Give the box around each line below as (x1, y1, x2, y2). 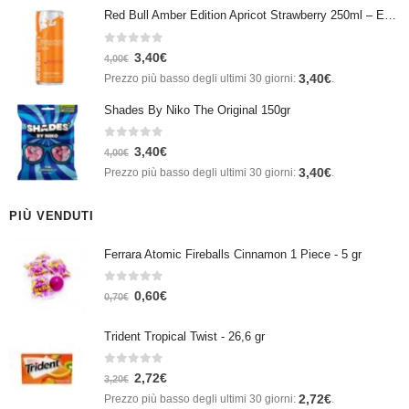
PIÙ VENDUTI (9, 209, 94, 223)
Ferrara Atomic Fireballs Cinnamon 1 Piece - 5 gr (104, 246, 362, 261)
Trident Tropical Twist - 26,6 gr (104, 329, 265, 343)
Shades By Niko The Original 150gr (104, 102, 290, 117)
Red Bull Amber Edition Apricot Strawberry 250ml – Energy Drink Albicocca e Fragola (384, 8, 396, 23)
